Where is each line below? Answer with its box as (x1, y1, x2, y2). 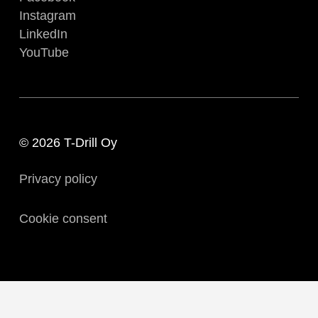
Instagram (18, 8, 76, 23)
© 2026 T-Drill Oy (18, 135, 117, 150)
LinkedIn (18, 26, 67, 41)
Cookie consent (18, 211, 107, 226)
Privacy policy (18, 171, 97, 186)
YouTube (18, 45, 69, 60)
